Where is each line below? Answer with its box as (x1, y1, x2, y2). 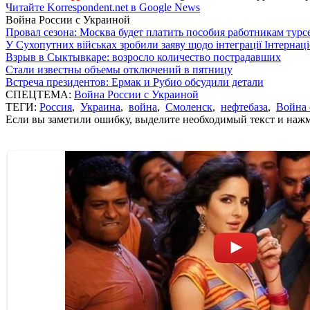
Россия (39, 100, 72, 113)
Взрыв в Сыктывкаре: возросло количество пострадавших (6, 51, 281, 63)
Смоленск (165, 100, 212, 113)
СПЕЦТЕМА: (6, 88, 74, 100)
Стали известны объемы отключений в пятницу (6, 63, 232, 75)
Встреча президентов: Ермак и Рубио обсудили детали (6, 75, 264, 88)
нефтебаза (221, 100, 268, 113)
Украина (80, 100, 120, 113)
